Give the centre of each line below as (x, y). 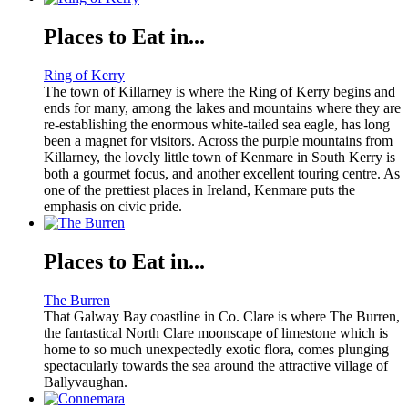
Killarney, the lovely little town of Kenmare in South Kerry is (219, 158)
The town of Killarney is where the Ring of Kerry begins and (219, 92)
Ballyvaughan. (86, 382)
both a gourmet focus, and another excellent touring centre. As (222, 174)
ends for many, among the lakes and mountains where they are (222, 108)
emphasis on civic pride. (113, 207)
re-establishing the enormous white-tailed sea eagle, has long (217, 125)
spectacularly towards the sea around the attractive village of (216, 366)
